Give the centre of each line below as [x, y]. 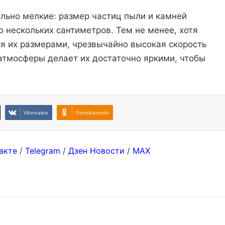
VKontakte [36, 113]
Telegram [42, 151]
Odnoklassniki [92, 113]
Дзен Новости [96, 151]
